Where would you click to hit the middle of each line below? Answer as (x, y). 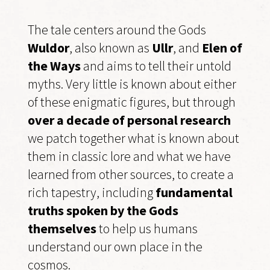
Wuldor (49, 48)
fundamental (194, 193)
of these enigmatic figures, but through (132, 102)
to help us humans (147, 229)
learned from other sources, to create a (131, 174)
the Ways (54, 66)
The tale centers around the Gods (117, 30)
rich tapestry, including (92, 193)
